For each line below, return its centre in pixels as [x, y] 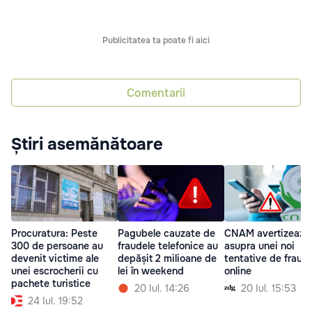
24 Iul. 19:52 [55, 301]
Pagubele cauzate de [166, 233]
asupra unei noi [259, 245]
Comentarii [156, 93]
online [238, 271]
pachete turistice [51, 283]
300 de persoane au [57, 245]
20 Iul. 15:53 [268, 288]
